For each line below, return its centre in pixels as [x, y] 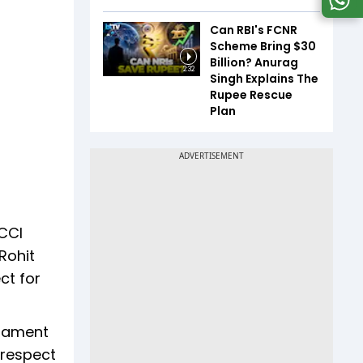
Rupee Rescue [251, 94]
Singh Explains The [264, 78]
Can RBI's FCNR [254, 30]
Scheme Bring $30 [263, 46]
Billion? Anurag [254, 62]
